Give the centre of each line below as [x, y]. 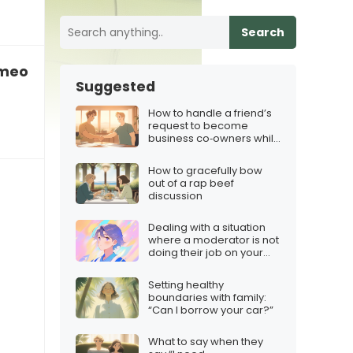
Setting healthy [186, 284]
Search [263, 32]
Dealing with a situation [207, 228]
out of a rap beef [191, 183]
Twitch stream [184, 266]
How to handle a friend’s [210, 113]
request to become [198, 126]
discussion [175, 195]
